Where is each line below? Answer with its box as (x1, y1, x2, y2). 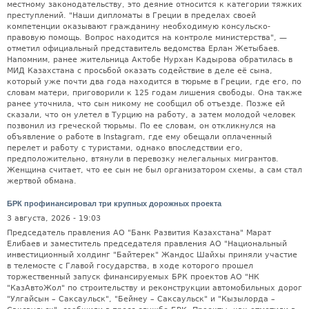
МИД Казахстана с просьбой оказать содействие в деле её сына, (7, 66, 272, 75)
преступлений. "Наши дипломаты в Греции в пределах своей (7, 10, 256, 20)
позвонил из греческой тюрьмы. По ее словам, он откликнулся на (7, 121, 276, 130)
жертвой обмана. (7, 176, 77, 186)
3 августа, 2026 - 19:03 (7, 213, 101, 223)
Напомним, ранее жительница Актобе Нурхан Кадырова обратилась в (7, 54, 292, 64)
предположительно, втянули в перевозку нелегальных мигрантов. (7, 154, 279, 163)
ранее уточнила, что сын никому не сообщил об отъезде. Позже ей (7, 99, 285, 108)
